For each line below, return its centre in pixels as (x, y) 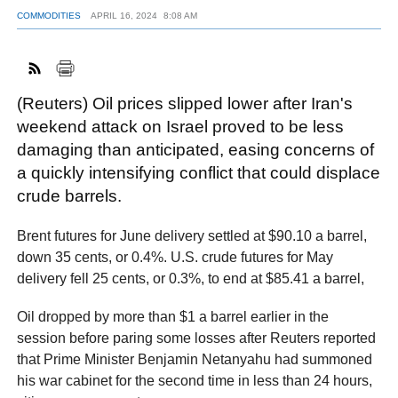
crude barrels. (72, 196)
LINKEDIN (241, 65)
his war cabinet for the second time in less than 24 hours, (195, 380)
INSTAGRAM (275, 65)
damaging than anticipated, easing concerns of (196, 150)
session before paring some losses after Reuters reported (197, 338)
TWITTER (190, 65)
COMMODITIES (49, 16)
